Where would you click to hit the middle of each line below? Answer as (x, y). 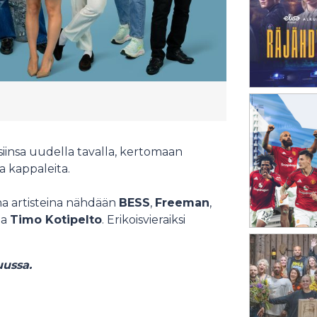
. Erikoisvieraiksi (144, 220)
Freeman (182, 203)
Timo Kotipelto (56, 220)
